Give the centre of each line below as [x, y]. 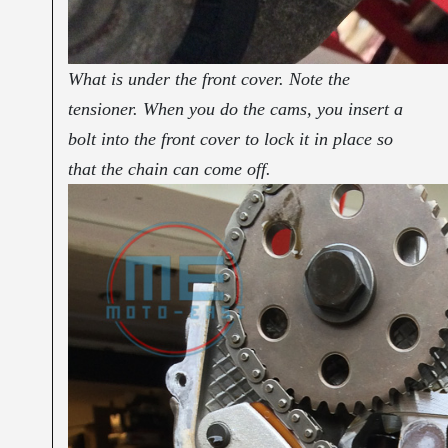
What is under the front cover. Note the [209, 79]
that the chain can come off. [170, 169]
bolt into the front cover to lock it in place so [231, 139]
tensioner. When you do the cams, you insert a [236, 109]
